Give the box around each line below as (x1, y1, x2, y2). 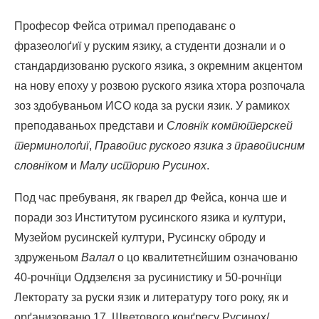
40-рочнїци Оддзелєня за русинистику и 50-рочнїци (14, 271, 282, 283)
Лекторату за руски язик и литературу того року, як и (14, 291, 288, 303)
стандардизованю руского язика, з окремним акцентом (14, 59, 303, 72)
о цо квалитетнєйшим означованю (115, 251, 298, 263)
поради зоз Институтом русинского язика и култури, (14, 211, 286, 224)
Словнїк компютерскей (167, 119, 293, 132)
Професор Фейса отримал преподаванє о (14, 19, 236, 32)
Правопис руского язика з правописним (95, 139, 305, 152)
